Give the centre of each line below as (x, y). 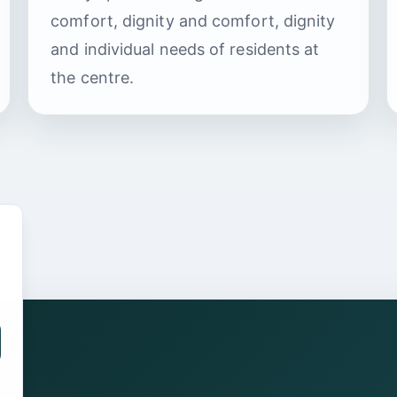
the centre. (93, 77)
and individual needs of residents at (185, 49)
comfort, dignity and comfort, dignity (193, 20)
